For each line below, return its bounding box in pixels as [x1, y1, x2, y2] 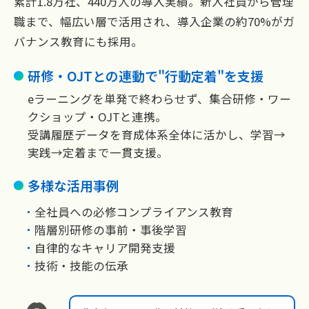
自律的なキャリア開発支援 [34, 239, 175, 257]
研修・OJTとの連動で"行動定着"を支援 [28, 66, 263, 86]
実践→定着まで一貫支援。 [28, 144, 168, 161]
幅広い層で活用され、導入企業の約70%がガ [60, 13, 295, 30]
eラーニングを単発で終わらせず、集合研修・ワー [28, 90, 291, 108]
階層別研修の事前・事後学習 [34, 221, 187, 239]
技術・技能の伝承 [34, 257, 128, 275]
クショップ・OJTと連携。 [28, 108, 167, 126]
